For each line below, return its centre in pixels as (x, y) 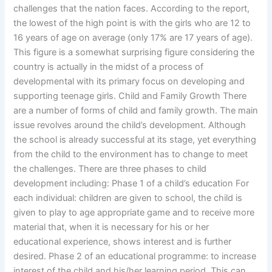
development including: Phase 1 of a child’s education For (131, 183)
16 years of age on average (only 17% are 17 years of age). (133, 37)
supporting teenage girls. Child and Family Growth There (130, 96)
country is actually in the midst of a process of (109, 66)
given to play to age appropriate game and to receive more (134, 212)
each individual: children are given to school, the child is (128, 198)
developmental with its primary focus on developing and (129, 81)
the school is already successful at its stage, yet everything (135, 139)
